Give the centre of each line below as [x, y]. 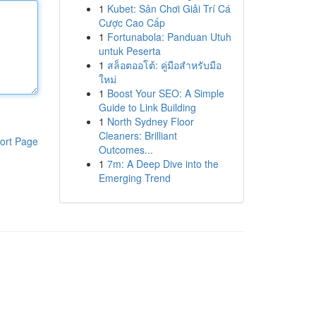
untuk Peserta [129, 51]
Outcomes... [126, 150]
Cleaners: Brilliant [138, 135]
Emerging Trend [134, 178]
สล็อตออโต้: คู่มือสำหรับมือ [164, 65]
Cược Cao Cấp [132, 23]
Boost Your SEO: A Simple [165, 93]
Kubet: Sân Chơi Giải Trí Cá [169, 8]
